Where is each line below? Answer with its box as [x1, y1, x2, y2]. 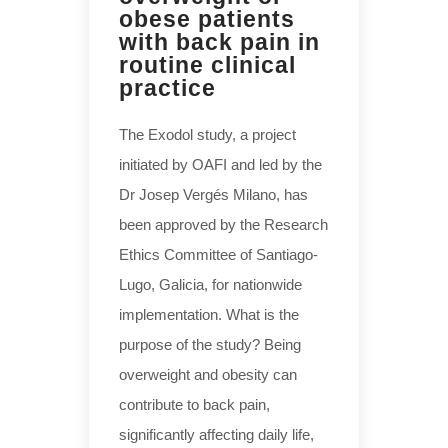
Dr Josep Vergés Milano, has [119, 185, 308, 203]
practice [119, 74, 216, 101]
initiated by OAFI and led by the [119, 155, 322, 173]
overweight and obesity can [119, 365, 297, 383]
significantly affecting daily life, [119, 425, 314, 443]
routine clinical [119, 51, 296, 78]
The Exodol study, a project [119, 125, 296, 143]
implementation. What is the [119, 305, 299, 323]
